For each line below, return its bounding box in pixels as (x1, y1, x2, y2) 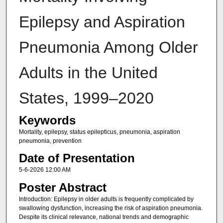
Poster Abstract (18, 180, 107, 194)
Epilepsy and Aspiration (18, 12, 185, 31)
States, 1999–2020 (18, 89, 154, 107)
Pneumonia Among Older (18, 38, 198, 56)
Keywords (18, 113, 76, 127)
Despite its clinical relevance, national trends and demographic (18, 213, 189, 221)
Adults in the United (18, 63, 158, 82)
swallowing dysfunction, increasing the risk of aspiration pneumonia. (18, 204, 203, 212)
